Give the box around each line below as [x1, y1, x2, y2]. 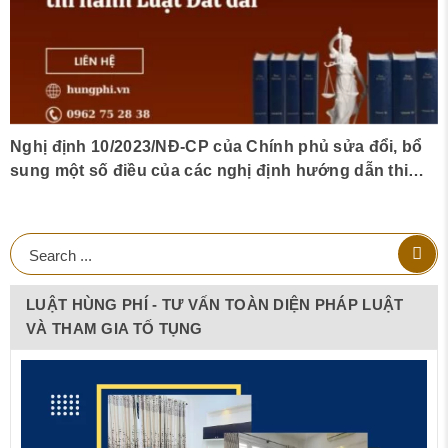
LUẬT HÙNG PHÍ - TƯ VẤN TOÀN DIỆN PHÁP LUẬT [26, 295, 404, 313]
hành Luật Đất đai [10, 185, 150, 203]
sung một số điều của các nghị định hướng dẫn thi [10, 161, 409, 179]
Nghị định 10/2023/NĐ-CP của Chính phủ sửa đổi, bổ [10, 137, 423, 155]
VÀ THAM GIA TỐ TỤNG [26, 319, 203, 337]
